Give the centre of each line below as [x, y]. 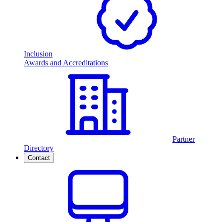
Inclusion [38, 54]
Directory [39, 148]
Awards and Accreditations [66, 63]
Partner [184, 139]
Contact [39, 158]
